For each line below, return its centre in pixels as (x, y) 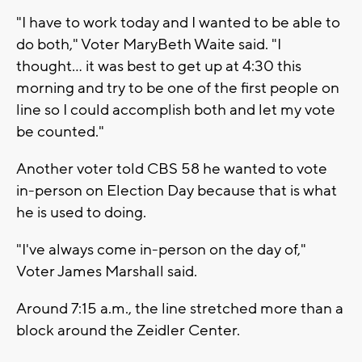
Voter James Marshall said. (107, 271)
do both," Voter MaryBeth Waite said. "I (149, 44)
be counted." (60, 131)
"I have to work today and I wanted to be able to (178, 22)
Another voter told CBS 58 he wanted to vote (172, 168)
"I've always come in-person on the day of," (161, 249)
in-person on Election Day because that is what (177, 190)
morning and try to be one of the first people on (178, 88)
